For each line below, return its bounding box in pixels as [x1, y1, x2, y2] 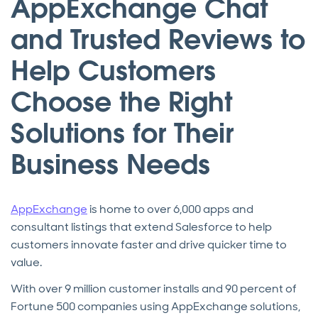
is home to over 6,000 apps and [87, 202, 253, 217]
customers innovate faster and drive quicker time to [11, 237, 287, 253]
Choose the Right [11, 84, 232, 120]
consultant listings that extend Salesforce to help [11, 219, 272, 235]
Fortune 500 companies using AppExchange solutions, [11, 299, 300, 314]
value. [11, 255, 42, 270]
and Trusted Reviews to [11, 22, 305, 57]
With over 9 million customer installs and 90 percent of [11, 281, 297, 297]
